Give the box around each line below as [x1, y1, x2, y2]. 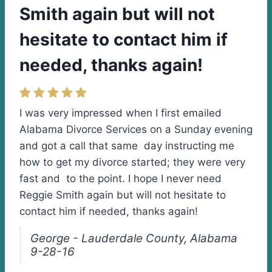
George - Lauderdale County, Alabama [30, 231, 237, 245]
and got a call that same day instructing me [19, 140, 234, 152]
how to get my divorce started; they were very [19, 156, 245, 168]
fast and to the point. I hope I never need [19, 172, 222, 185]
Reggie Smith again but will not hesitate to [19, 189, 226, 201]
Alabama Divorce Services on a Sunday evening [19, 123, 253, 135]
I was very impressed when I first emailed [19, 107, 222, 119]
